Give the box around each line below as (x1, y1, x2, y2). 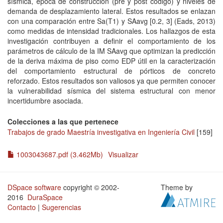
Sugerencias (42, 202, 81, 212)
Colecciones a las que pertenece (7, 116, 118, 126)
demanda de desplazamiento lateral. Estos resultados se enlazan (7, 6, 216, 16)
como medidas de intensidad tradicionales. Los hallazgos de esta (7, 26, 216, 36)
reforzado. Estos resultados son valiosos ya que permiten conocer (7, 76, 216, 86)
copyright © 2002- (61, 182, 119, 192)
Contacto (7, 202, 36, 212)
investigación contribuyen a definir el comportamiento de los (7, 36, 216, 46)
